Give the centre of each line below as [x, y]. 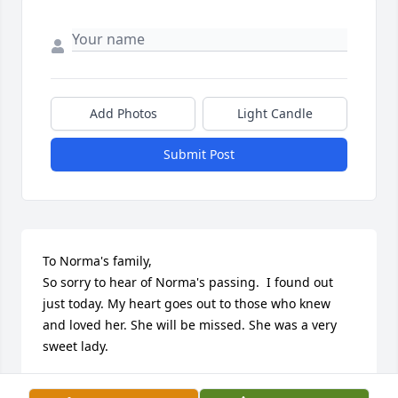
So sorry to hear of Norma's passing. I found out [188, 282]
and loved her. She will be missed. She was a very [190, 324]
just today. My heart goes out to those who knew [187, 303]
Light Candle [275, 113]
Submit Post [199, 154]
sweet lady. [76, 346]
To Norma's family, [99, 260]
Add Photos [123, 113]
